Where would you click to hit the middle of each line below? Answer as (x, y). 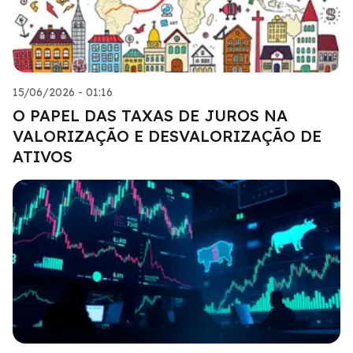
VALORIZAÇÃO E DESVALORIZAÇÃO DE (167, 136)
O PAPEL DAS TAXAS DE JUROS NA (150, 115)
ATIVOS (43, 156)
